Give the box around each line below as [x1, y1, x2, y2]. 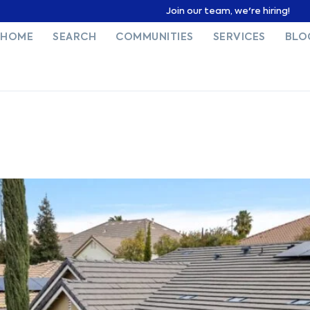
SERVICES [212, 33, 266, 42]
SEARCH [53, 33, 96, 42]
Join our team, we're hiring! [166, 7, 290, 16]
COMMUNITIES [116, 33, 194, 42]
